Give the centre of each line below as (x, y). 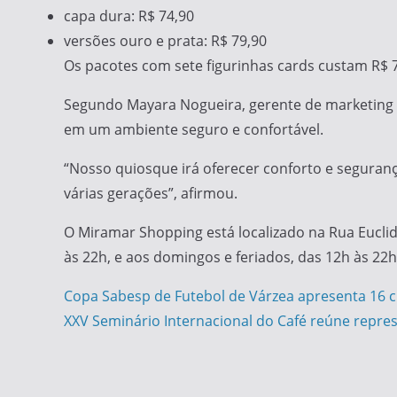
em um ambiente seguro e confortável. (194, 129)
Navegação (136, 301)
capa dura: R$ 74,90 (129, 16)
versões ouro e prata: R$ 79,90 (165, 41)
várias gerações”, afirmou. (151, 193)
